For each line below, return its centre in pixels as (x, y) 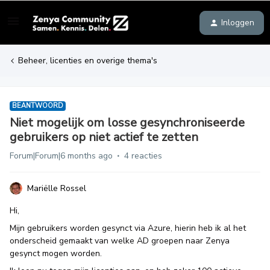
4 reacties (143, 156)
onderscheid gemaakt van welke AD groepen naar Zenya (120, 241)
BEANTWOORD (38, 106)
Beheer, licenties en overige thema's (88, 61)
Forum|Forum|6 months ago (61, 156)
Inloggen (238, 22)
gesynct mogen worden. (56, 253)
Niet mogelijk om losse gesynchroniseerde (127, 123)
